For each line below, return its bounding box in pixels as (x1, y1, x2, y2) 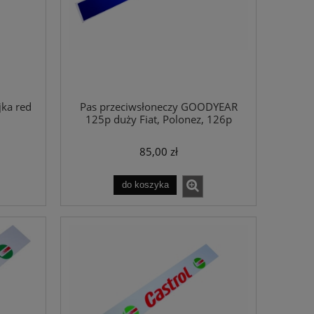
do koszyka (121, 179, 169, 190)
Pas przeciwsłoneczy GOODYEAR (79, 99, 238, 114)
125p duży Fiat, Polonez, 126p (85, 111, 232, 127)
